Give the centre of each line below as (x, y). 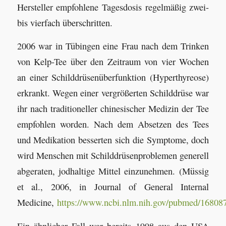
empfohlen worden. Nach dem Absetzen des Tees (113, 124)
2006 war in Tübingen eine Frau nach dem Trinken (113, 46)
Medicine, (37, 203)
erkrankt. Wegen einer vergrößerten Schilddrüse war (113, 93)
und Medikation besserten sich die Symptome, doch (113, 140)
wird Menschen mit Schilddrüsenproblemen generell (113, 156)
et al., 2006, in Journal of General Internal (113, 187)
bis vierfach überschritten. (65, 22)
